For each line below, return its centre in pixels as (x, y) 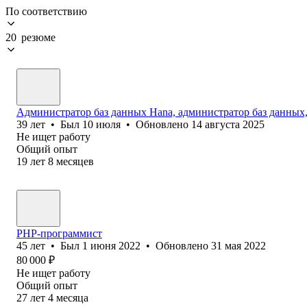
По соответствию (46, 11)
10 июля (101, 124)
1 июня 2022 (111, 245)
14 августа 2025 (228, 124)
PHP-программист (59, 233)
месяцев (75, 161)
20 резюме (30, 37)
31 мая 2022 (238, 245)
